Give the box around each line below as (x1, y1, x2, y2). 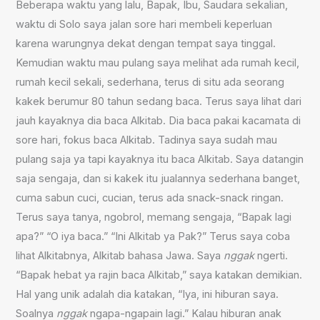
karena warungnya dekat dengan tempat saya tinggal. (16, 36, 276, 50)
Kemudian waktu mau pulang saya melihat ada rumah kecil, (16, 56, 300, 69)
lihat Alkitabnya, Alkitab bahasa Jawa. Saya (16, 249, 224, 262)
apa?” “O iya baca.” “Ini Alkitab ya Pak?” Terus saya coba (16, 229, 291, 243)
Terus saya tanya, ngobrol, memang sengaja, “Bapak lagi (16, 210, 292, 224)
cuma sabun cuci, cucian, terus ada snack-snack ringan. (16, 191, 284, 204)
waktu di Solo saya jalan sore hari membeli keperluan (16, 17, 273, 31)
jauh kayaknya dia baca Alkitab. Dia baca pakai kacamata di (16, 114, 301, 127)
